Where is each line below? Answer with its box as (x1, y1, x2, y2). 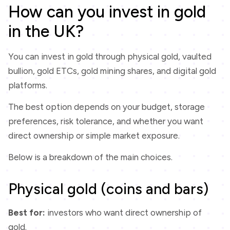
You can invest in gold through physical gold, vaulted (8, 51, 212, 62)
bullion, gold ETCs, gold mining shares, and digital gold (8, 65, 216, 76)
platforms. (8, 80, 47, 90)
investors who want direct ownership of (45, 207, 202, 218)
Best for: (8, 207, 45, 218)
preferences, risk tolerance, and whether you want (8, 116, 203, 127)
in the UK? (8, 21, 84, 41)
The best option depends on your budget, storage (8, 102, 205, 112)
